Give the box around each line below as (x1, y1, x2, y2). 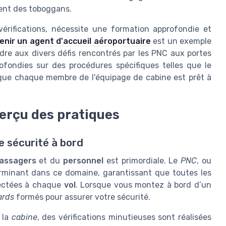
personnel (63, 156, 103, 166)
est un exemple (150, 36, 211, 46)
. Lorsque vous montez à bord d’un (75, 180, 212, 190)
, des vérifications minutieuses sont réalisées (37, 212, 212, 222)
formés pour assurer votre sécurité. (14, 192, 150, 202)
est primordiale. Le (103, 156, 181, 166)
